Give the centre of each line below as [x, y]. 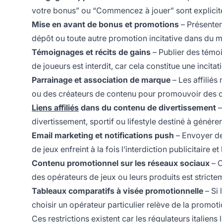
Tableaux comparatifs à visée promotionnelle [117, 191]
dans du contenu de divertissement [147, 108]
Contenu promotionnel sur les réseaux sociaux [121, 163]
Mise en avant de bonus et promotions [105, 25]
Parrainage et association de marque [101, 80]
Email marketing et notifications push [103, 136]
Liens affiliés [55, 108]
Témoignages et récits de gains [91, 52]
